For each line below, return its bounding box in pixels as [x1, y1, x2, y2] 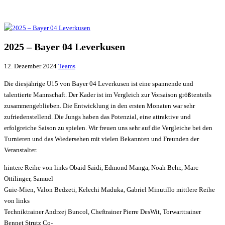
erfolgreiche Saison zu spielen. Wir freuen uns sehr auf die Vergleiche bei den [4, 124, 212, 132]
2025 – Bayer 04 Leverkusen [4, 41, 125, 52]
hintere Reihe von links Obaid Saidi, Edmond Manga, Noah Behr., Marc [4, 164, 198, 172]
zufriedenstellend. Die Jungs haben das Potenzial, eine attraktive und [4, 113, 191, 121]
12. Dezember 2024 [4, 62, 58, 70]
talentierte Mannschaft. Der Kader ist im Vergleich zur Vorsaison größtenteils [4, 91, 211, 99]
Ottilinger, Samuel [4, 175, 53, 183]
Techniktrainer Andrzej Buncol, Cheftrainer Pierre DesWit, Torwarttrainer [4, 208, 201, 216]
